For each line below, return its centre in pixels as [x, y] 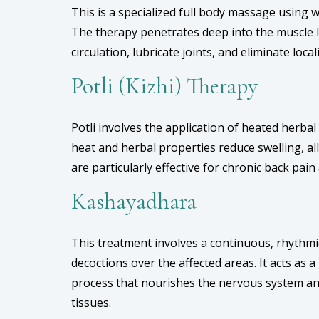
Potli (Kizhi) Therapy [164, 86]
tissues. [91, 303]
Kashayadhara [134, 201]
